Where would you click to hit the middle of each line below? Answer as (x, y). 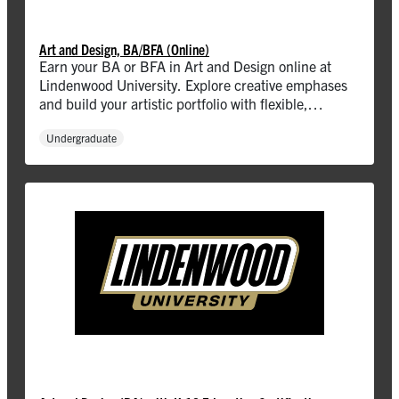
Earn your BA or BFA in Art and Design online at (185, 65)
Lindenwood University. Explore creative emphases (193, 84)
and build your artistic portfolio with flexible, (174, 103)
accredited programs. (105, 122)
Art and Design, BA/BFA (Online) (124, 49)
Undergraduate (81, 137)
